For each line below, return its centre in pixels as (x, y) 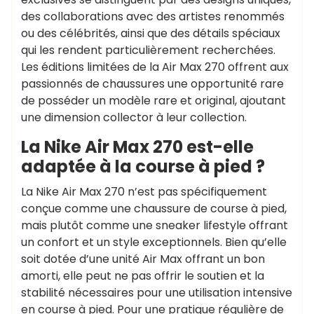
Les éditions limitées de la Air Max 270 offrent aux (155, 67)
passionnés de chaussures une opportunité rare (152, 84)
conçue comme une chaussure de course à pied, (154, 209)
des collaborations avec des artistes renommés (153, 16)
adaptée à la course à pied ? (143, 166)
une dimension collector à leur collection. (134, 117)
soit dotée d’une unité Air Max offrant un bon (143, 259)
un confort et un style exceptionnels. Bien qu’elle (154, 242)
